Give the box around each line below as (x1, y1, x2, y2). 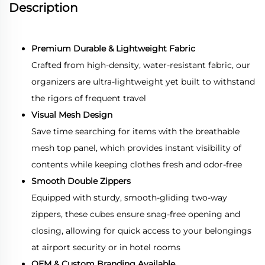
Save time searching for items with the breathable (31, 125, 240, 137)
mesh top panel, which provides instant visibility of (31, 142, 241, 153)
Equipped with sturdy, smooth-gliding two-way (31, 192, 227, 203)
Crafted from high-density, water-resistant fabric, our (31, 59, 250, 70)
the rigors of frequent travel (31, 92, 146, 104)
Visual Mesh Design (31, 109, 112, 120)
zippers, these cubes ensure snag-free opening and (31, 208, 240, 219)
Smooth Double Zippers (31, 175, 131, 186)
